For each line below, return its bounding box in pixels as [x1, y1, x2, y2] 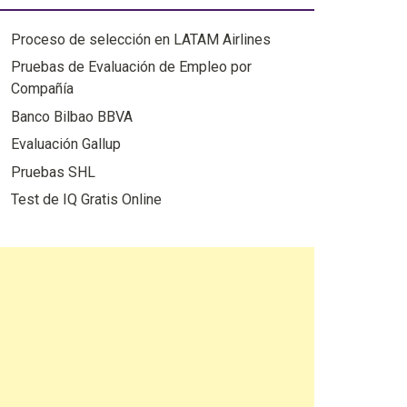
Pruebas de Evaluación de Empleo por [10, 58, 252, 76]
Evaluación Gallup [10, 135, 121, 154]
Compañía [10, 80, 74, 98]
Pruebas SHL [10, 163, 95, 181]
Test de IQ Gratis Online [10, 190, 162, 208]
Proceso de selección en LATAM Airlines [10, 31, 271, 48]
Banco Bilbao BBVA [10, 107, 133, 125]
